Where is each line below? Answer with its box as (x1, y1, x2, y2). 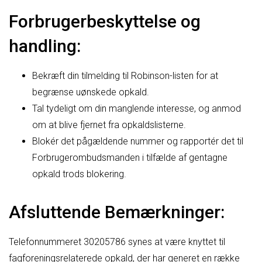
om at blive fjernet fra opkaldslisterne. (32, 119, 186, 130)
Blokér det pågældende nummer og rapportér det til (32, 135, 243, 147)
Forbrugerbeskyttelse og (9, 11, 201, 32)
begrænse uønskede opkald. (32, 86, 149, 98)
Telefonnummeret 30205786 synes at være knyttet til (9, 236, 225, 247)
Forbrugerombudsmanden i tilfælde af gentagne (32, 151, 227, 163)
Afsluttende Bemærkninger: (9, 201, 225, 222)
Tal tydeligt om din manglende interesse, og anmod (32, 102, 241, 114)
